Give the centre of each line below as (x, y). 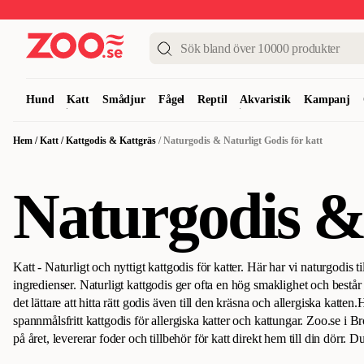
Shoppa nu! (327, 11)
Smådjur (123, 100)
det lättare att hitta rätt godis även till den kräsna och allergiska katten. (185, 303)
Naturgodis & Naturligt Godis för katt (243, 141)
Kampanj (327, 100)
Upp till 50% (50, 11)
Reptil (212, 100)
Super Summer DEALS (189, 11)
